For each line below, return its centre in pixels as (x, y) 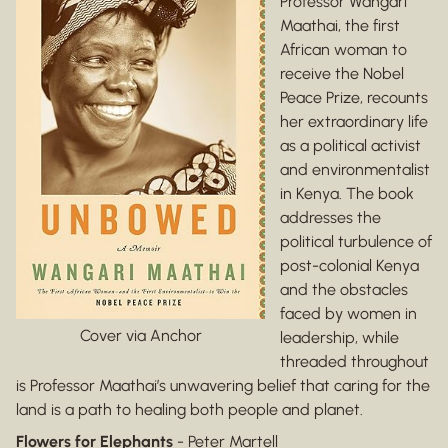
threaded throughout (354, 362)
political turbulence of (356, 242)
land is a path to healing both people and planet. (189, 410)
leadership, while (339, 338)
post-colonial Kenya (349, 266)
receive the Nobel (342, 74)
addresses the (330, 218)
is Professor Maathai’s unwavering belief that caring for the (223, 386)
